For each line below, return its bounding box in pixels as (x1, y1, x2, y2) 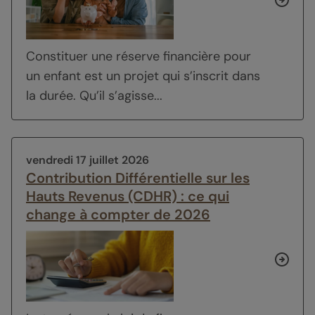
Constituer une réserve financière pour (26, 47, 251, 65)
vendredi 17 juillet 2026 (26, 152, 149, 167)
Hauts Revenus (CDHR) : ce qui (26, 186, 229, 205)
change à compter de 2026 (26, 205, 210, 224)
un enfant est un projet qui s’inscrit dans (26, 67, 260, 84)
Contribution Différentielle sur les (26, 168, 250, 187)
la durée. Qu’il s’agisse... (26, 86, 162, 104)
